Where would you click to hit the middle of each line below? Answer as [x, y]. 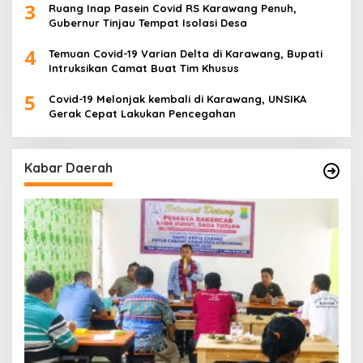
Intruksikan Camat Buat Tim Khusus [144, 68]
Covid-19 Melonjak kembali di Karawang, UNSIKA [178, 98]
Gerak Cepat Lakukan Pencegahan [142, 113]
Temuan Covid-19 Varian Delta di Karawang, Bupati [186, 53]
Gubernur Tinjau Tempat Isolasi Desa [148, 22]
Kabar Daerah [68, 167]
